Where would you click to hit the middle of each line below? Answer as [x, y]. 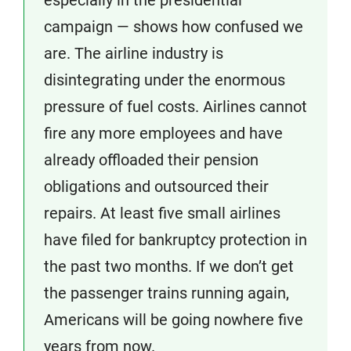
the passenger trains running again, [166, 293]
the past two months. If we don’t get [169, 266]
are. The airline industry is [134, 53]
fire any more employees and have [163, 133]
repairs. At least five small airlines [162, 213]
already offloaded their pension [151, 160]
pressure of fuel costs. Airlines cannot [175, 107]
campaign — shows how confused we [174, 27]
